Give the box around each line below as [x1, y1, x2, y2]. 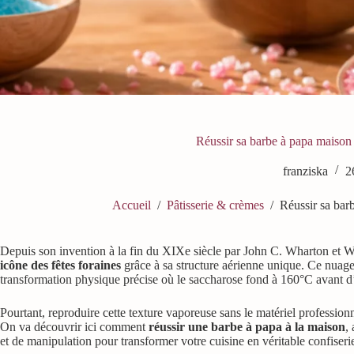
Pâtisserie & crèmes [167, 198, 265, 212]
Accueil [112, 198, 152, 212]
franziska [283, 164, 329, 178]
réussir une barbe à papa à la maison [149, 319, 345, 333]
